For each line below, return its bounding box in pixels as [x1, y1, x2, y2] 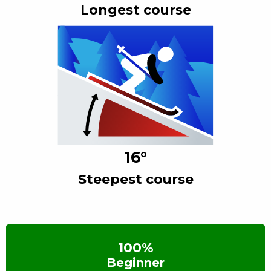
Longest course [80, 2, 191, 18]
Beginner [106, 255, 165, 270]
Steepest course [77, 171, 194, 187]
